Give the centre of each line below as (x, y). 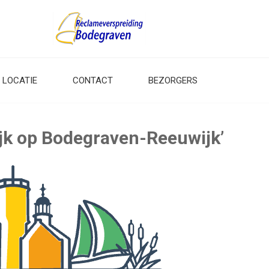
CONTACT (93, 80)
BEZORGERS (173, 80)
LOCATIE (20, 80)
